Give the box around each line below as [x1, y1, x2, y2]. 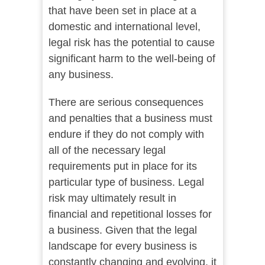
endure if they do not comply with [48, 128, 204, 141]
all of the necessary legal [48, 144, 166, 157]
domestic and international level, [48, 21, 201, 33]
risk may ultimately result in [48, 192, 176, 205]
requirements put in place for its [48, 160, 197, 173]
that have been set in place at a [48, 5, 196, 17]
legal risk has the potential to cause [48, 37, 215, 49]
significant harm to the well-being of [48, 53, 215, 65]
